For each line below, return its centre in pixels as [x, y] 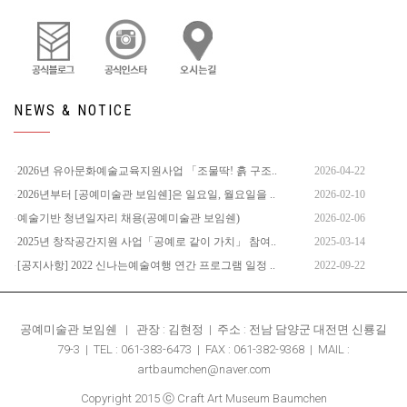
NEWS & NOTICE [73, 110]
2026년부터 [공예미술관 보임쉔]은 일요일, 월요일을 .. [146, 194]
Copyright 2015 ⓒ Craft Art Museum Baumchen [203, 398]
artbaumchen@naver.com [203, 369]
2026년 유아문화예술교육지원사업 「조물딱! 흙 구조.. [147, 171]
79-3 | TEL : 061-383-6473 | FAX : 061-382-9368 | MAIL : [203, 349]
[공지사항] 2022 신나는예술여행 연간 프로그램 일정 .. [146, 265]
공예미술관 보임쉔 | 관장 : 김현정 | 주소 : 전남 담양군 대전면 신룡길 [203, 329]
